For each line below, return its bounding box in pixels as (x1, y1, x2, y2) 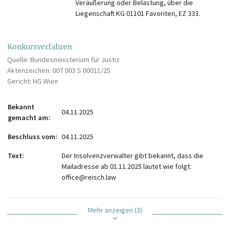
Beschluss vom (8, 132, 55, 142)
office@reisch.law (62, 172, 116, 182)
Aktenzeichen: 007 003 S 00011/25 (7, 66, 110, 75)
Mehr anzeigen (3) (88, 205, 142, 215)
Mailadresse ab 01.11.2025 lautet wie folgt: (62, 162, 191, 171)
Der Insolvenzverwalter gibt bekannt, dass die (62, 151, 203, 161)
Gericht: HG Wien (7, 76, 58, 86)
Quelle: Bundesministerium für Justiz (7, 55, 120, 65)
